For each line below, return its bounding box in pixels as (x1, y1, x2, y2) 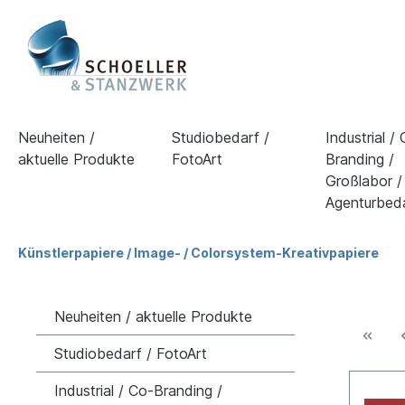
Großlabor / (325, 172, 402, 190)
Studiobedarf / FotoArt (54, 344, 207, 363)
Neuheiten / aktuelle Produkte (54, 307, 252, 325)
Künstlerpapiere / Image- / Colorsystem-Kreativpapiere (18, 245, 379, 260)
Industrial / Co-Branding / (54, 381, 222, 400)
